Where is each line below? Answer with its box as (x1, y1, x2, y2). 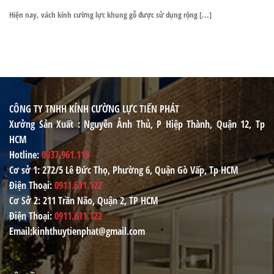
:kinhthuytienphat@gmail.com (30, 224, 145, 238)
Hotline (9, 147, 37, 161)
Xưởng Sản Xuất (9, 117, 74, 131)
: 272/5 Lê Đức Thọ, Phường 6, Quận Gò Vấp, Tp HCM (37, 163, 239, 177)
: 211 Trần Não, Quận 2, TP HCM (38, 193, 158, 207)
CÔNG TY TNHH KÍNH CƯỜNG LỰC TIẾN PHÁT (9, 102, 179, 116)
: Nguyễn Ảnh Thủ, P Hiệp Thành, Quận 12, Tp (73, 117, 265, 131)
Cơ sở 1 (9, 163, 37, 177)
